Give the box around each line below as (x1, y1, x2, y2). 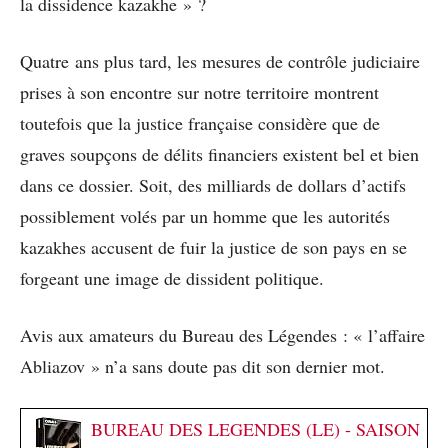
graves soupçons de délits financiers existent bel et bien (20, 142, 419, 167)
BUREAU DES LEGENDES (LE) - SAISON (91, 417, 420, 442)
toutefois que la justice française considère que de (20, 111, 380, 136)
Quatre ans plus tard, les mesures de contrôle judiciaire (20, 49, 420, 74)
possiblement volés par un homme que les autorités (20, 204, 390, 229)
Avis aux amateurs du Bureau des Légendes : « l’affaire (20, 323, 425, 348)
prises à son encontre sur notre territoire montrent (20, 80, 379, 105)
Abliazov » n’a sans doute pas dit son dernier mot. (20, 354, 385, 379)
